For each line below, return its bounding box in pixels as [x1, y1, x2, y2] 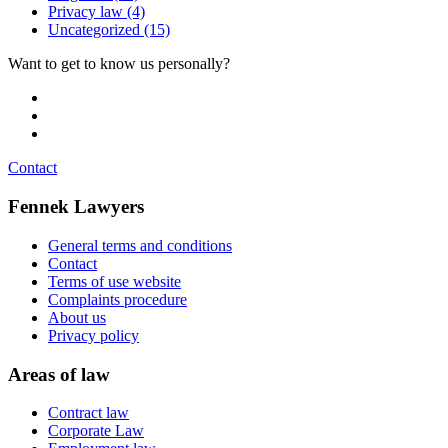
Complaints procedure [48, 290, 187, 308]
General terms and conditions [48, 236, 232, 254]
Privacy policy [48, 326, 139, 344]
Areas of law [8, 363, 110, 385]
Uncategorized [48, 21, 140, 39]
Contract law [48, 404, 129, 422]
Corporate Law [48, 422, 144, 440]
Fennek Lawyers [8, 196, 144, 218]
